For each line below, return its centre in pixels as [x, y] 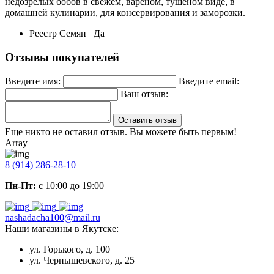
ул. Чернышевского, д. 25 [82, 261]
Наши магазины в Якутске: [62, 229]
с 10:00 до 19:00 [70, 186]
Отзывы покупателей [62, 57]
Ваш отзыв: [144, 94]
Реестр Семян [60, 33]
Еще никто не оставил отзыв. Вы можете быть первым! [121, 132]
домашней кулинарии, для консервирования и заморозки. [125, 12]
